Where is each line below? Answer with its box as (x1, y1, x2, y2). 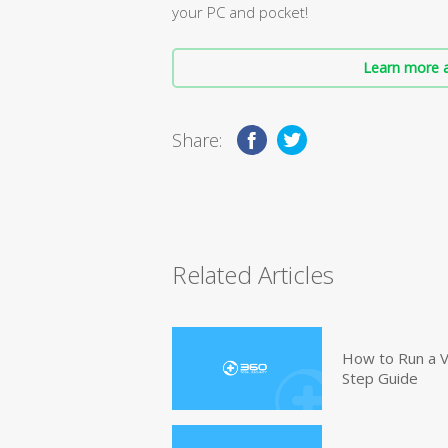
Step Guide (342, 368, 418, 389)
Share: (172, 128, 222, 153)
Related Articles (172, 258, 334, 292)
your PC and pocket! (172, 2, 308, 23)
